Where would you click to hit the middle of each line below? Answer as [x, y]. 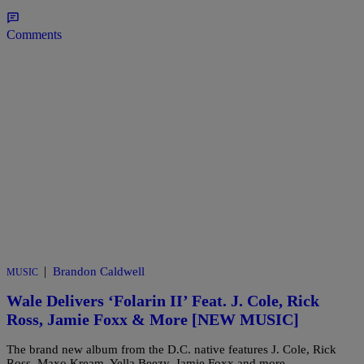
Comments [34, 34]
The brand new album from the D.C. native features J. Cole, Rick [171, 349]
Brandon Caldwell [99, 271]
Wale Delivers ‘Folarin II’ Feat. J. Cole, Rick [163, 301]
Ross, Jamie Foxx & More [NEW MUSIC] [153, 320]
